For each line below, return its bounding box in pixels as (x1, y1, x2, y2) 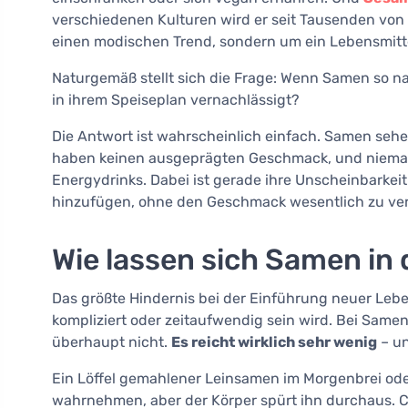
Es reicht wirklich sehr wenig (171, 333, 377, 352)
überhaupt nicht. (52, 333, 171, 352)
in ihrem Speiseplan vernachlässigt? (52, 91, 300, 109)
